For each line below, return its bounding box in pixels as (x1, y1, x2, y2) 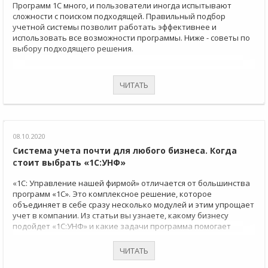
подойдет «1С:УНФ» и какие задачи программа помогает (13, 221, 231, 232)
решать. (13, 232, 44, 243)
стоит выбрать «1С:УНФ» (13, 157, 126, 169)
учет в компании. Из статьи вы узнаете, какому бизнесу (13, 210, 229, 221)
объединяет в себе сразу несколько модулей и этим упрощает (13, 199, 254, 211)
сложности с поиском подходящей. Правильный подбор (13, 11, 226, 22)
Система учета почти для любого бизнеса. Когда (13, 145, 237, 157)
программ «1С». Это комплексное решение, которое (13, 188, 212, 200)
